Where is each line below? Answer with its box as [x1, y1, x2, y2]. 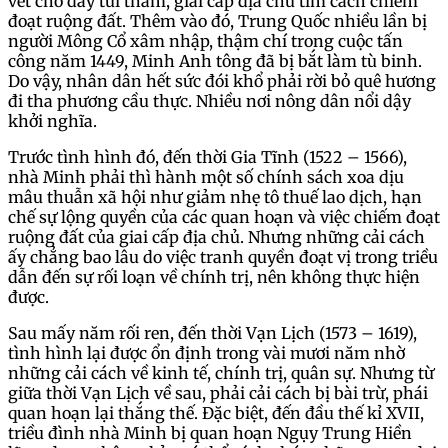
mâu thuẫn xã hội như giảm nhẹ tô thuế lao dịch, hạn [8, 187, 422, 208]
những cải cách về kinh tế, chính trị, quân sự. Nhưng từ [8, 363, 434, 384]
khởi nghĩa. [8, 111, 101, 132]
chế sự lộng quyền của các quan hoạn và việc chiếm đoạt [8, 207, 440, 228]
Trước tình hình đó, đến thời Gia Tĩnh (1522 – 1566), [8, 147, 407, 168]
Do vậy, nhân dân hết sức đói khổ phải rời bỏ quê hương [8, 71, 436, 92]
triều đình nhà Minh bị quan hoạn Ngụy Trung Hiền [8, 423, 412, 444]
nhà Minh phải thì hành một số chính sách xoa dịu [8, 167, 404, 188]
